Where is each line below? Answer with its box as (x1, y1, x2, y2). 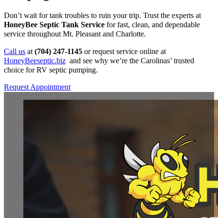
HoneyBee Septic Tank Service (4, 20, 105, 30)
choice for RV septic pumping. (4, 65, 100, 74)
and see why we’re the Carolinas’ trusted (66, 56, 194, 65)
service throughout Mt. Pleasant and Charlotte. (4, 30, 146, 39)
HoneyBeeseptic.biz (4, 56, 66, 65)
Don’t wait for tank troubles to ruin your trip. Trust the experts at (4, 11, 201, 20)
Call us (4, 47, 25, 56)
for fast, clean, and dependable (105, 20, 200, 30)
